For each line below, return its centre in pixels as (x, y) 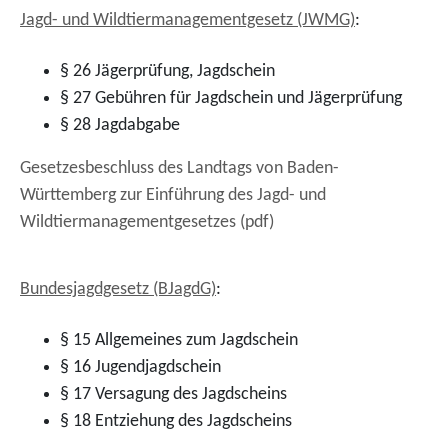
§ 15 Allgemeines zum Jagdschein (179, 340)
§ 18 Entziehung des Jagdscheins (176, 421)
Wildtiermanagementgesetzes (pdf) (147, 222)
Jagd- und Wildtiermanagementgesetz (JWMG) (187, 20)
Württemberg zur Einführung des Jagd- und (173, 195)
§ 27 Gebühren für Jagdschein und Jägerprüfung (231, 98)
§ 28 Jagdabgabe (120, 125)
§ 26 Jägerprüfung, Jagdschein (167, 71)
